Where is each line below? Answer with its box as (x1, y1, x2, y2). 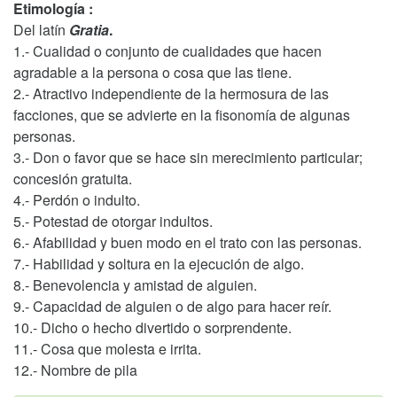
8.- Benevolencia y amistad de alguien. (13, 275, 257, 295)
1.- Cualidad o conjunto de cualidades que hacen (13, 41, 322, 61)
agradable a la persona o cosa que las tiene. (13, 62, 292, 82)
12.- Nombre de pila (13, 360, 137, 380)
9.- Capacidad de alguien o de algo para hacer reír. (13, 296, 331, 316)
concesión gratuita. (13, 168, 132, 189)
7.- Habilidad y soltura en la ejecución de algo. (13, 253, 304, 274)
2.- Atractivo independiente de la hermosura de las (13, 83, 329, 104)
